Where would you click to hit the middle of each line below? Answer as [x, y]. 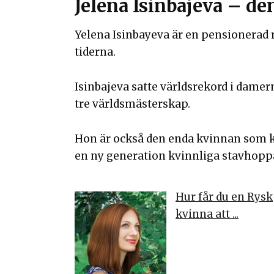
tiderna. [95, 52]
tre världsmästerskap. [132, 104]
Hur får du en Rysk [224, 197]
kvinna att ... [207, 214]
